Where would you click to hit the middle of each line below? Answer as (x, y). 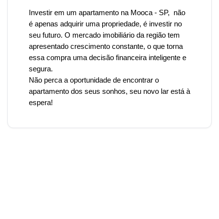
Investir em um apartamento (75, 13)
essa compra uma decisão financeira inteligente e (108, 58)
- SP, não (170, 13)
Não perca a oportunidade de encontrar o (94, 80)
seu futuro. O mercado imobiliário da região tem (104, 35)
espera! (41, 103)
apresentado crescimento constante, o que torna (106, 46)
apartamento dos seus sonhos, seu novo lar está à (109, 91)
